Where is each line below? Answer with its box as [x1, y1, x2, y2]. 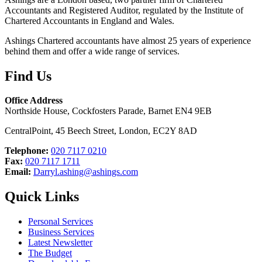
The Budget [28, 248, 72, 258]
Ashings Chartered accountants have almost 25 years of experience [5, 35, 251, 46]
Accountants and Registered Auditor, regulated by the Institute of [5, 5, 243, 15]
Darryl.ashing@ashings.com [33, 167, 138, 177]
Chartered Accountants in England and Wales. [5, 15, 174, 26]
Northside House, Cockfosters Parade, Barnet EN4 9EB [5, 106, 212, 116]
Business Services [28, 227, 94, 237]
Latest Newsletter [28, 237, 92, 248]
